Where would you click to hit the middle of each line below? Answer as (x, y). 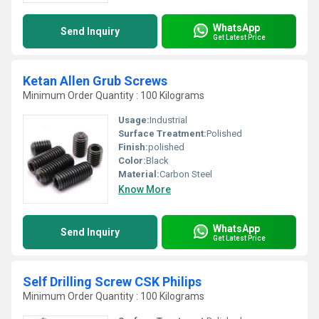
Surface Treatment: (162, 134)
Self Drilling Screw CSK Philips (112, 282)
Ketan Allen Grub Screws (95, 81)
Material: (139, 174)
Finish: (133, 147)
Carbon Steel (186, 174)
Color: (132, 161)
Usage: (134, 120)
